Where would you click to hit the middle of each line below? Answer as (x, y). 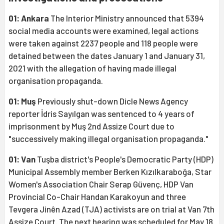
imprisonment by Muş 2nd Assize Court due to (91, 126)
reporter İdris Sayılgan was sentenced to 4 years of (101, 114)
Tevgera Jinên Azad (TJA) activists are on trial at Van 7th (111, 209)
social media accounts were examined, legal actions (103, 31)
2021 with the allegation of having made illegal (92, 68)
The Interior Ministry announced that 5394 (126, 18)
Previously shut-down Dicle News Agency (112, 101)
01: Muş (22, 101)
